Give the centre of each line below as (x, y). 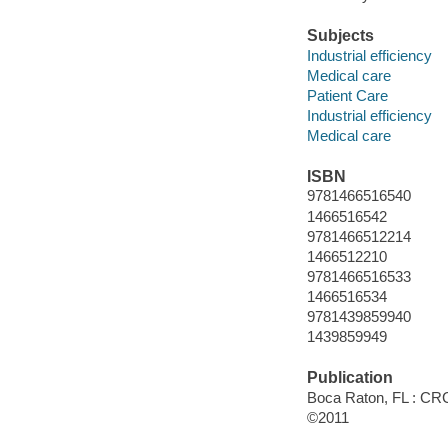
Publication (349, 378)
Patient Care (347, 95)
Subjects (340, 36)
